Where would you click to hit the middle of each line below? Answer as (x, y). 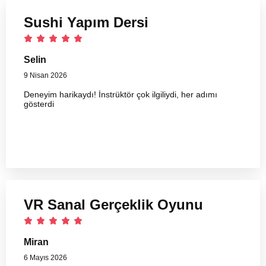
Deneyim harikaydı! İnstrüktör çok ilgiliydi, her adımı (121, 94)
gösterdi (39, 104)
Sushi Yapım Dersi (86, 22)
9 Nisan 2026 (45, 75)
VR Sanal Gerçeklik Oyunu (113, 204)
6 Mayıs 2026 (45, 257)
